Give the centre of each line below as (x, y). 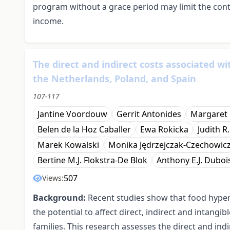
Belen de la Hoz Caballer (84, 130)
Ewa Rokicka (164, 130)
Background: (59, 198)
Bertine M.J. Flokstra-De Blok (92, 160)
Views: (53, 178)
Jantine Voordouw (72, 114)
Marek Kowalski (68, 145)
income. (48, 21)
